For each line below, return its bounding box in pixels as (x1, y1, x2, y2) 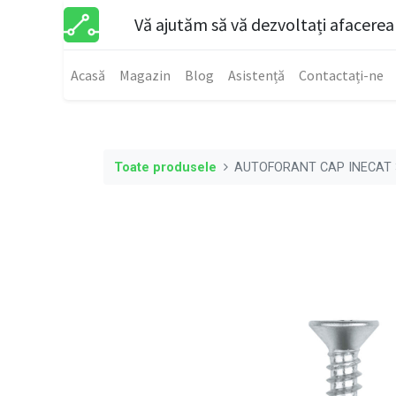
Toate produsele (114, 159, 217, 175)
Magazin (119, 66, 171, 84)
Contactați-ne (299, 66, 384, 84)
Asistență (228, 66, 285, 84)
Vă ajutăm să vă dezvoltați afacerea (134, 13, 394, 35)
